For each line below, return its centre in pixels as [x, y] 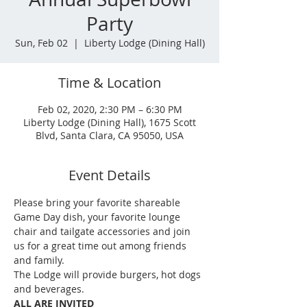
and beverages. [50, 289]
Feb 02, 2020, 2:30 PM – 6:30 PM [110, 109]
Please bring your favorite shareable [98, 202]
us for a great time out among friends [101, 246]
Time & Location [110, 83]
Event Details [110, 175]
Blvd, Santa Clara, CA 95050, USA [110, 135]
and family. [39, 260]
